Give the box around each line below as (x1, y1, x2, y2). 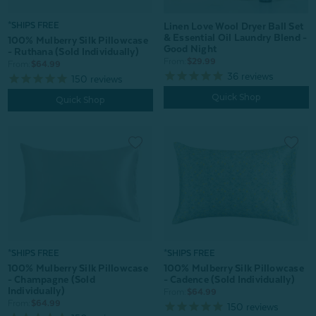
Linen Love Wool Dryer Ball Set (163, 20, 303, 32)
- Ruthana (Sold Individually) (7, 46, 139, 58)
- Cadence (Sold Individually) (163, 274, 295, 286)
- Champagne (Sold (7, 274, 95, 286)
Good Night (163, 42, 217, 54)
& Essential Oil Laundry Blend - (163, 31, 308, 43)
